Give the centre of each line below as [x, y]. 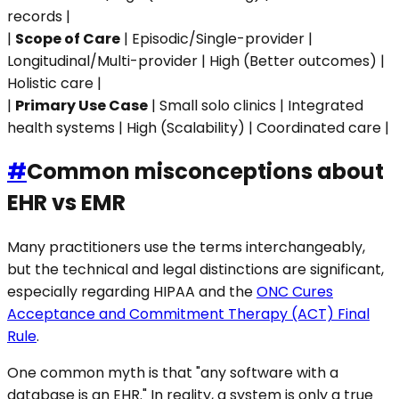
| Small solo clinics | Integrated [256, 105]
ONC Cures [295, 292]
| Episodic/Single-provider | [216, 38]
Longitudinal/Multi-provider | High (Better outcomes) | [196, 61]
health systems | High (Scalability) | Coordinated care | [198, 127]
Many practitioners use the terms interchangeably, [186, 248]
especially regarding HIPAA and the [132, 292]
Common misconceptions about [205, 172]
